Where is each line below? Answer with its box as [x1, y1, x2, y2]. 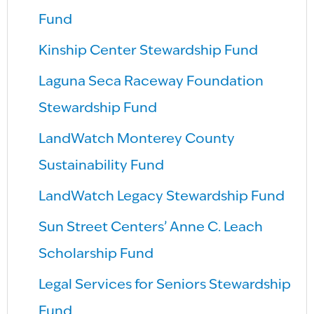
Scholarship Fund [39, 247, 154, 261]
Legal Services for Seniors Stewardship [39, 278, 292, 292]
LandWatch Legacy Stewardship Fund [39, 189, 285, 204]
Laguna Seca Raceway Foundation [39, 74, 264, 89]
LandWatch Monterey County [39, 132, 235, 146]
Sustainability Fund [39, 158, 165, 173]
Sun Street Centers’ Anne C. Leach [39, 220, 264, 235]
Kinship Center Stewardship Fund [39, 43, 259, 58]
